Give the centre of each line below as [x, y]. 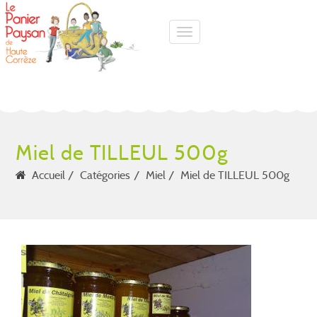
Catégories [105, 175]
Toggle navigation [232, 33]
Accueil [49, 175]
